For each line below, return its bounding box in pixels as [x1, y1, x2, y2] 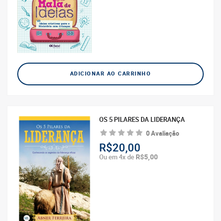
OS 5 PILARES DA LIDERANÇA [99, 115, 185, 125]
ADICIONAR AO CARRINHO [70, 70, 151, 78]
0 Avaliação [146, 128, 180, 138]
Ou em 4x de [99, 152, 136, 162]
